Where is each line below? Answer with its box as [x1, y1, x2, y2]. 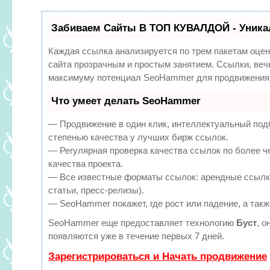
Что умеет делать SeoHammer [51, 95, 201, 107]
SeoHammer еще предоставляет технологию [48, 217, 236, 228]
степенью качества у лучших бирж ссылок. [48, 131, 228, 142]
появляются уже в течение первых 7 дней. [48, 230, 224, 241]
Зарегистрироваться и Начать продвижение [48, 250, 267, 262]
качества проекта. [48, 158, 123, 169]
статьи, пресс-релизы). [48, 184, 144, 195]
